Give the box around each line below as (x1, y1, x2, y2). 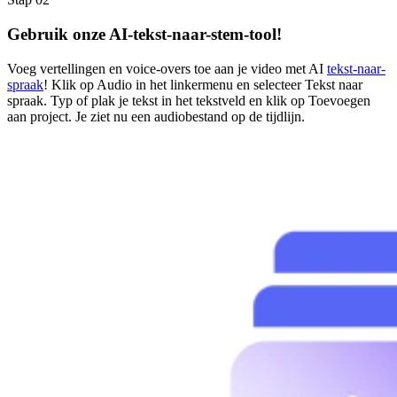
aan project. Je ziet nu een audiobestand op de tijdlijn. (7, 108, 305, 124)
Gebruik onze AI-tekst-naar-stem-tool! (7, 24, 282, 43)
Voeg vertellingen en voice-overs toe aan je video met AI (7, 60, 327, 76)
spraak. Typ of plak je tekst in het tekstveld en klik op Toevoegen (7, 92, 370, 108)
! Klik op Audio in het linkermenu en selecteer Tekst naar (43, 76, 362, 92)
